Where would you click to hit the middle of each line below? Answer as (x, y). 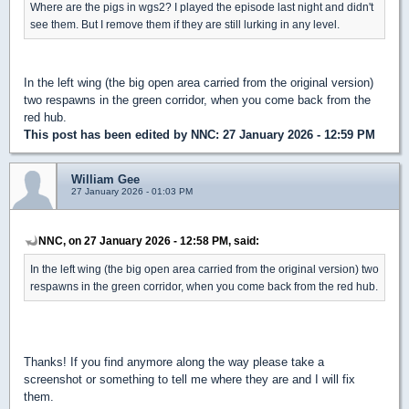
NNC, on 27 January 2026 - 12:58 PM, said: (149, 240)
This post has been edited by (107, 134)
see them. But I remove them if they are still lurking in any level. (185, 24)
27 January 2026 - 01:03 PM (132, 191)
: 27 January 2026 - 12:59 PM (295, 134)
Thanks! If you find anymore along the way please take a (174, 362)
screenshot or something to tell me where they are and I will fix (189, 379)
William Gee (105, 179)
